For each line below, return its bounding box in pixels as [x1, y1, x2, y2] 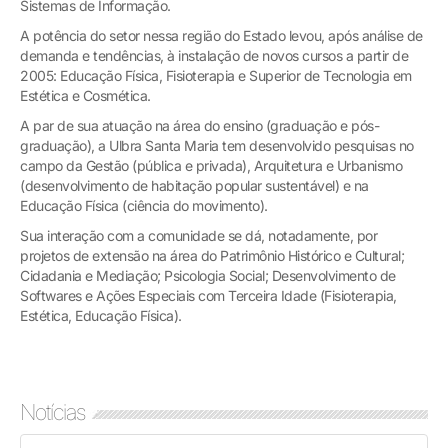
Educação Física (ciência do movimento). [20, 196, 268, 214]
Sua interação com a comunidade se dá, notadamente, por [20, 226, 377, 244]
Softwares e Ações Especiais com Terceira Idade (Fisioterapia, [20, 286, 397, 304]
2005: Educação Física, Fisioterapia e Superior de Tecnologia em [20, 66, 412, 84]
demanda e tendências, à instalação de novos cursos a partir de [20, 46, 408, 64]
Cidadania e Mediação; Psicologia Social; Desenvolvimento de [20, 266, 396, 284]
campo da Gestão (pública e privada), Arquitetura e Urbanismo [20, 156, 402, 174]
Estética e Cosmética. [20, 86, 151, 104]
